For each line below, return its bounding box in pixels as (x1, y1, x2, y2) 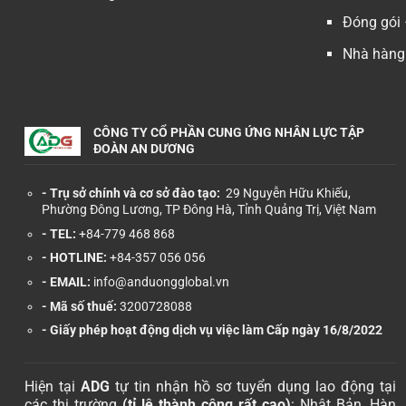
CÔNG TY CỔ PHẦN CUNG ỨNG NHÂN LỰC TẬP (93, 125, 365, 141)
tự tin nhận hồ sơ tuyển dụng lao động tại (110, 378, 396, 396)
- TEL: (41, 226, 76, 242)
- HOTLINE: (41, 250, 107, 266)
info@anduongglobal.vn (90, 274, 229, 290)
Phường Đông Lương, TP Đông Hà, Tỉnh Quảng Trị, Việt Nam (41, 202, 376, 218)
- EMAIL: (41, 274, 91, 290)
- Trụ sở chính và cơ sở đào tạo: (41, 186, 223, 202)
